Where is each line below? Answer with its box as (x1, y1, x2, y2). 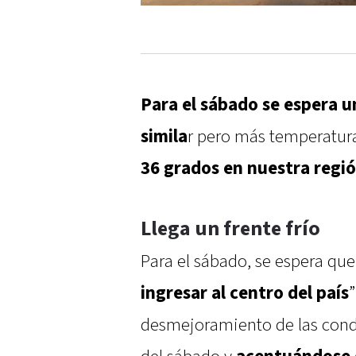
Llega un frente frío (141, 215, 320, 242)
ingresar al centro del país (141, 281, 349, 305)
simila (141, 124, 188, 149)
